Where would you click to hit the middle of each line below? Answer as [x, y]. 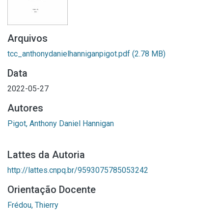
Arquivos [27, 38]
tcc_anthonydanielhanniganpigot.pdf [70, 54]
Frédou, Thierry [33, 205]
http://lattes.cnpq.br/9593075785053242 [78, 170]
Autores [25, 108]
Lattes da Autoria [46, 155]
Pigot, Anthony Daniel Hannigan [61, 124]
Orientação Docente [52, 190]
